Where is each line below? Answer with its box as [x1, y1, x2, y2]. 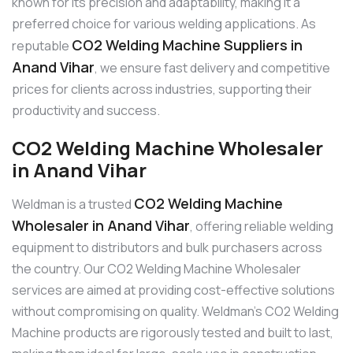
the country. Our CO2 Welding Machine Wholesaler [12, 259, 301, 277]
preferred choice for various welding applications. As [12, 15, 316, 33]
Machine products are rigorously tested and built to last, [12, 323, 333, 341]
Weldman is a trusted [12, 195, 134, 213]
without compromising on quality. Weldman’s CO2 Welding [12, 302, 339, 320]
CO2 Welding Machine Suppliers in [72, 35, 303, 55]
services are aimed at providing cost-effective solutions [12, 281, 335, 299]
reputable [12, 37, 72, 55]
